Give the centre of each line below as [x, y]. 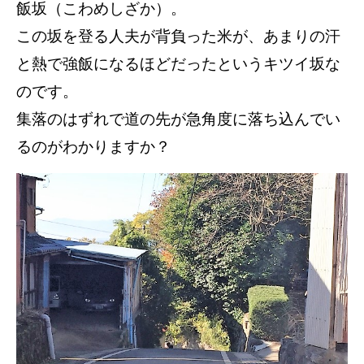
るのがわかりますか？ [93, 146]
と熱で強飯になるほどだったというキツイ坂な [178, 63]
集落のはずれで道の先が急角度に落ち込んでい [178, 119]
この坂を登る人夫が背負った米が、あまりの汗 [178, 36]
